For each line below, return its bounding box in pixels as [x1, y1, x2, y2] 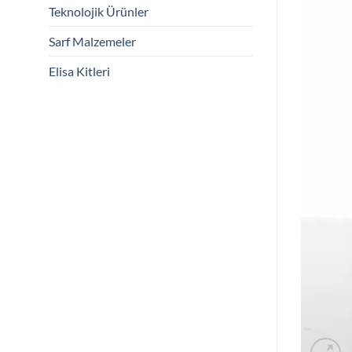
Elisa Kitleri [49, 63, 110, 79]
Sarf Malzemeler [49, 33, 136, 49]
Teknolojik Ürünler [49, 3, 148, 19]
